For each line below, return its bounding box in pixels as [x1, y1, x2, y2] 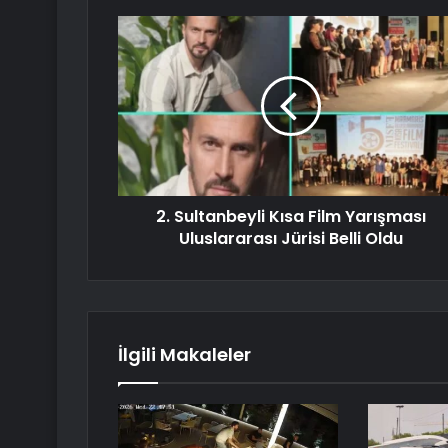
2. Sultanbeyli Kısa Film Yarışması [155, 205, 426, 229]
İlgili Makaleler [118, 342, 251, 368]
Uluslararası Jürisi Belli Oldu [178, 227, 403, 251]
